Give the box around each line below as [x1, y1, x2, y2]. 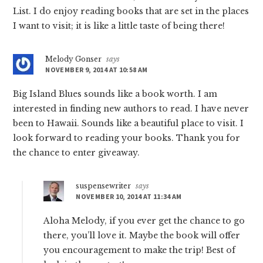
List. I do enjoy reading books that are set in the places [13, 6, 249, 17]
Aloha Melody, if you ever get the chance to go [43, 215, 245, 227]
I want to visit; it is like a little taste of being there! [13, 21, 225, 32]
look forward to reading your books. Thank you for [13, 133, 241, 144]
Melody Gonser [45, 55, 102, 64]
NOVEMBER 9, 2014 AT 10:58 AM [45, 65, 148, 75]
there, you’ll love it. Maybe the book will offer [43, 230, 241, 241]
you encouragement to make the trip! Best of [43, 245, 236, 256]
